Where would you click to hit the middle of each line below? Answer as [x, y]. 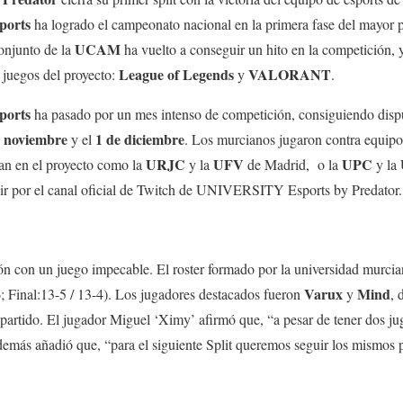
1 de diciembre [140, 139]
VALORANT [290, 75]
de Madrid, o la [295, 165]
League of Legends [175, 75]
